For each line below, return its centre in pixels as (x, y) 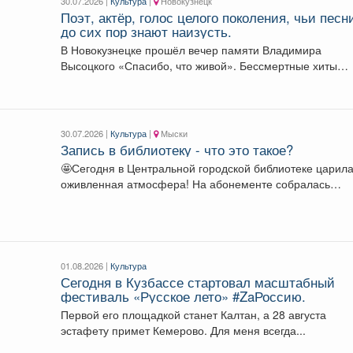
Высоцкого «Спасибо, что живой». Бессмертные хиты (199, 65)
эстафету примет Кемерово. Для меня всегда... (258, 330)
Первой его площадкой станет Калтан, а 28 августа (194, 314)
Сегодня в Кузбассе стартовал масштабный (198, 282)
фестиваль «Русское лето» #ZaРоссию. (184, 296)
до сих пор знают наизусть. (147, 31)
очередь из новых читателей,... (141, 199)
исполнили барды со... (119, 81)
